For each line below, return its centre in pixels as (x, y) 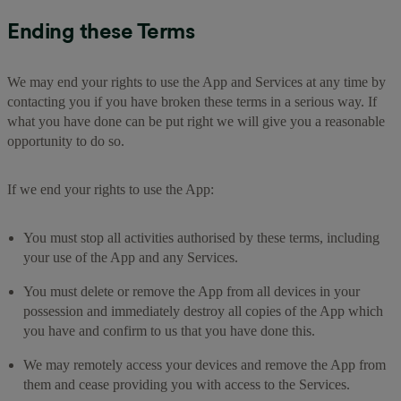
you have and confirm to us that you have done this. (169, 330)
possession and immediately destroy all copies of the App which (203, 311)
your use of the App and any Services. (131, 257)
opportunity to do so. (66, 141)
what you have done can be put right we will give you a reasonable (196, 121)
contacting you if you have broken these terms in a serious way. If (192, 101)
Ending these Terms (101, 30)
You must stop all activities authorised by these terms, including (201, 237)
